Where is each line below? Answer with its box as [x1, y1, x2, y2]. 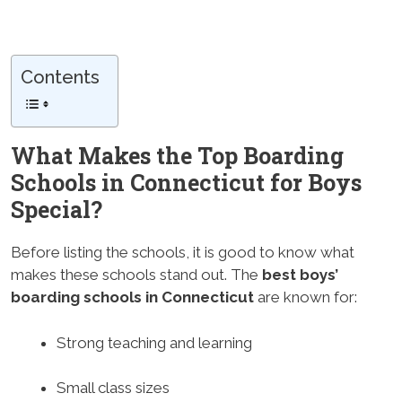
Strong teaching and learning [57, 333, 252, 352]
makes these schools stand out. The [11, 266, 262, 284]
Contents [21, 66, 100, 88]
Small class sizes [57, 379, 170, 397]
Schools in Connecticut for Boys [11, 168, 362, 197]
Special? [11, 195, 102, 224]
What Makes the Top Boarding [11, 141, 344, 170]
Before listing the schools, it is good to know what [11, 243, 354, 261]
